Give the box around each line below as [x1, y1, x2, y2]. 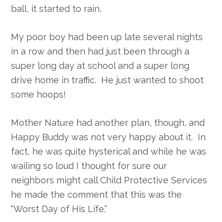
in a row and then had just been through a [11, 46, 190, 57]
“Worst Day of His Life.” [11, 204, 108, 215]
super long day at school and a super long [11, 60, 190, 71]
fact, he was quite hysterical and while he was [11, 146, 207, 157]
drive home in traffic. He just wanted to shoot [11, 75, 204, 86]
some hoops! [11, 89, 66, 100]
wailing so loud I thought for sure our [11, 161, 167, 171]
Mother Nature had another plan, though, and [11, 117, 205, 128]
